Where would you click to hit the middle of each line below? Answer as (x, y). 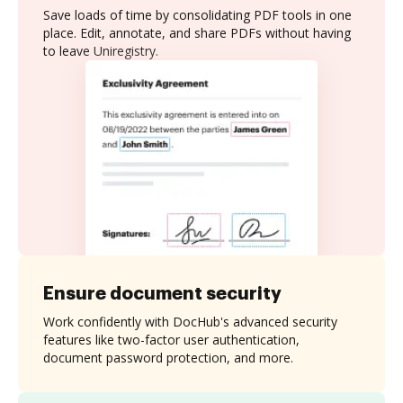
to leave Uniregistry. (101, 51)
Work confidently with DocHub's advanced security (190, 321)
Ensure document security (162, 293)
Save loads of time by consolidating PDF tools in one (197, 15)
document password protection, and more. (168, 357)
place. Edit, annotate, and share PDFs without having (197, 33)
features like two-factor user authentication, (171, 339)
